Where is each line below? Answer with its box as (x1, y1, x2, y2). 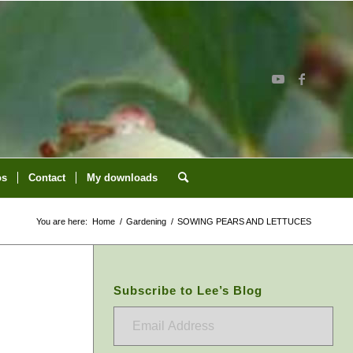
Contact (28, 172, 65, 184)
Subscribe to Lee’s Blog (113, 284, 262, 297)
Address (112, 329, 153, 342)
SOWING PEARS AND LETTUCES (177, 217, 311, 226)
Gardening (126, 217, 166, 226)
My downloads (86, 172, 158, 184)
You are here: (36, 217, 87, 226)
